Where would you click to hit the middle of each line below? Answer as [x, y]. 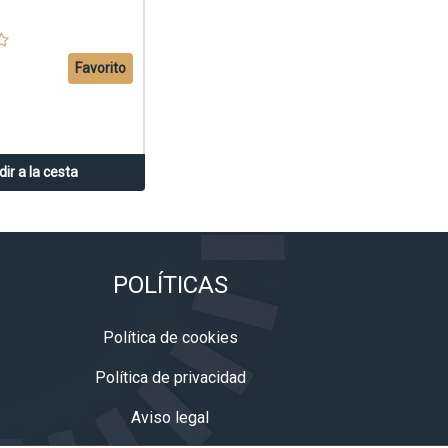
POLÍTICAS [170, 285]
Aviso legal [170, 417]
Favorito [101, 68]
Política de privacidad [170, 377]
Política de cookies [170, 337]
